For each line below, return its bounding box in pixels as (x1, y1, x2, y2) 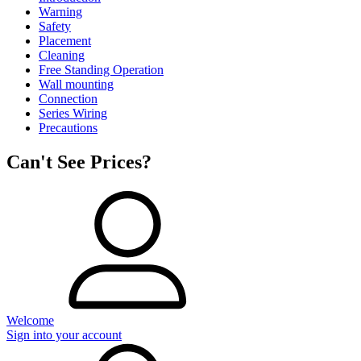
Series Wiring (39, 106, 107, 120)
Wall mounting (39, 77, 114, 91)
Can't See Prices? (6, 151, 151, 172)
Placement (39, 33, 91, 48)
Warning (39, 4, 82, 19)
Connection (39, 91, 98, 106)
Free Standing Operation (39, 62, 164, 77)
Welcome (6, 313, 54, 327)
